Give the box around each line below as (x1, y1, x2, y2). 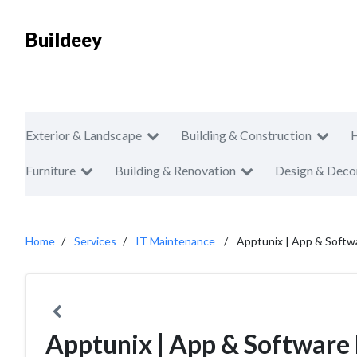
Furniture (25, 163, 76, 178)
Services (74, 234, 116, 248)
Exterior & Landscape (25, 127, 142, 143)
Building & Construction (181, 127, 312, 143)
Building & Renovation (115, 163, 236, 178)
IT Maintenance (135, 234, 215, 248)
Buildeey (25, 28, 102, 51)
